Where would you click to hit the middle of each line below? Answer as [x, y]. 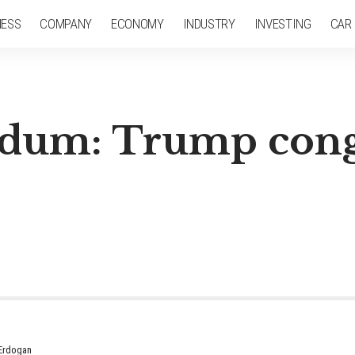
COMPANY [66, 23]
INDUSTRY [209, 23]
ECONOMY [137, 23]
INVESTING [282, 23]
